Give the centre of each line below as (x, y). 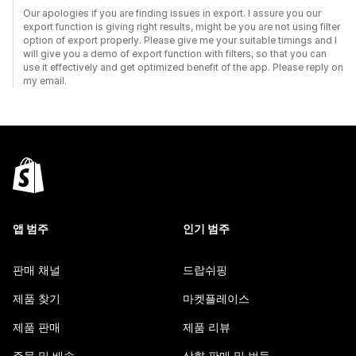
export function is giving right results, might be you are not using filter (182, 27)
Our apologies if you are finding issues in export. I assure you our (172, 13)
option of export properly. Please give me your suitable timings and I (180, 40)
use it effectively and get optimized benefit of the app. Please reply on (183, 67)
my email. (45, 81)
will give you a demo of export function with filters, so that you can (175, 54)
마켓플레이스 (216, 298)
